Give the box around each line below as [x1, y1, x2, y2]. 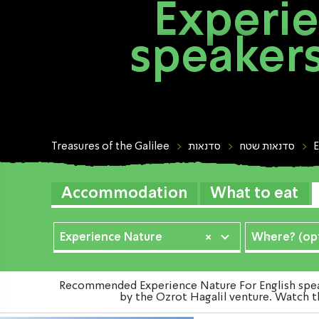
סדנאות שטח [239, 142, 295, 152]
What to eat [210, 186, 299, 202]
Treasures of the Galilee [51, 142, 169, 152]
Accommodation [61, 186, 188, 202]
